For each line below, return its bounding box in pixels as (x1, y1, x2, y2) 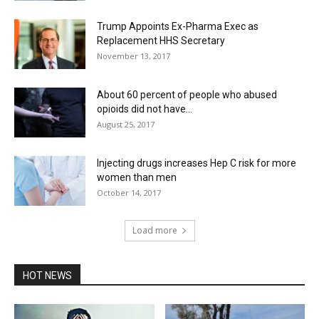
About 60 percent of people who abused (97, 89, 277, 100)
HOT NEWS (23, 270, 72, 281)
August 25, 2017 (97, 119, 155, 130)
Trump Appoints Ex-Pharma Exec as (97, 21, 258, 32)
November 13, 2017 (97, 51, 170, 61)
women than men (97, 172, 177, 183)
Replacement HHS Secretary (97, 35, 225, 46)
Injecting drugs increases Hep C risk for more (97, 157, 296, 169)
